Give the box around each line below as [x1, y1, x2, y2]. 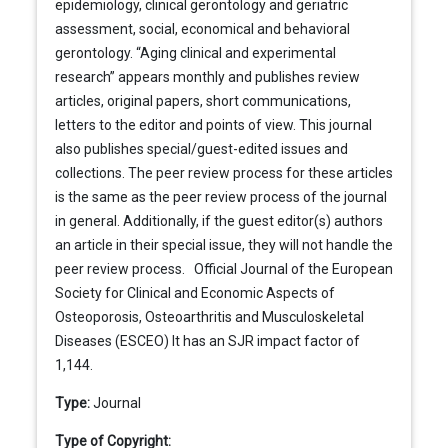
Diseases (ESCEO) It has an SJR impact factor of [54, 333, 360, 350]
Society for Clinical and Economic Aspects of [54, 285, 335, 302]
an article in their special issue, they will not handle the [54, 237, 393, 254]
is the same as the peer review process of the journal [54, 189, 387, 206]
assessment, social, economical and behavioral [54, 21, 350, 38]
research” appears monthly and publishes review [54, 69, 360, 86]
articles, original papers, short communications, [54, 93, 351, 110]
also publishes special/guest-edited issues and [54, 141, 348, 158]
